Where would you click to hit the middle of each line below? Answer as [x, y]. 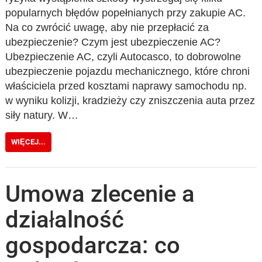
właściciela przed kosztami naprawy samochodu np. [126, 86]
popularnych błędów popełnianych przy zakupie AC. [126, 13]
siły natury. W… [42, 115]
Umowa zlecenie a [100, 194]
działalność [65, 219]
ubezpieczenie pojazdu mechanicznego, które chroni [128, 71]
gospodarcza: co [93, 245]
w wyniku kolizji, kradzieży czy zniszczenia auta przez [130, 101]
